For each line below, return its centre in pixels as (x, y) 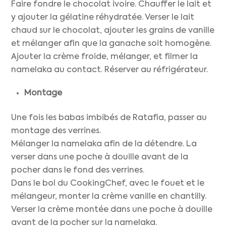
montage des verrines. (56, 131)
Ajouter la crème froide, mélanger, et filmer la (105, 57)
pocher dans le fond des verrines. (78, 170)
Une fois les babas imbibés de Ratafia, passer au (109, 118)
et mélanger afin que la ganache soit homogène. (111, 44)
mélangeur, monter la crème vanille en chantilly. (109, 196)
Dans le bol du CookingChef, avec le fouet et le (108, 183)
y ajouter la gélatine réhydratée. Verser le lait (103, 17)
